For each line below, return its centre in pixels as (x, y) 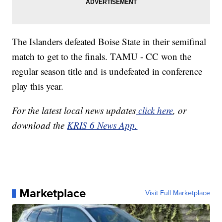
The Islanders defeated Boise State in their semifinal (109, 42)
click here (155, 111)
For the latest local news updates (74, 111)
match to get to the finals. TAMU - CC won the (102, 56)
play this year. (38, 86)
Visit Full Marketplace (177, 193)
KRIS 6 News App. (102, 125)
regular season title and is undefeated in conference (107, 71)
